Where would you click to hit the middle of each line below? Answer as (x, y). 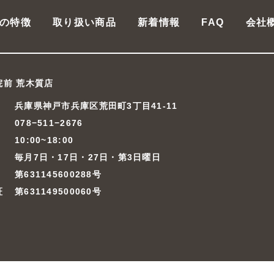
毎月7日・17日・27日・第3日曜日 (88, 157)
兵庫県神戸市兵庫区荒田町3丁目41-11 (96, 106)
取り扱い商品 (84, 22)
